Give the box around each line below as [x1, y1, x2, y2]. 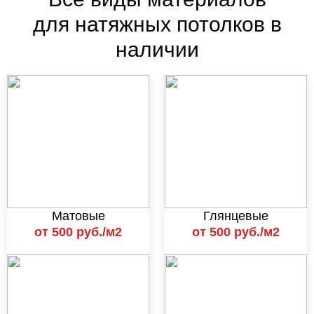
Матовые [51, 209, 105, 223]
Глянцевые [203, 209, 268, 223]
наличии [115, 38, 199, 61]
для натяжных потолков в [32, 13, 282, 36]
